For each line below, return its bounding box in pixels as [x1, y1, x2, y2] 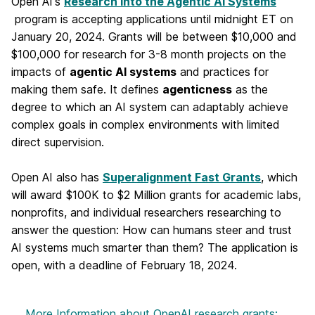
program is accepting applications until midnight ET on [11, 12, 293, 26]
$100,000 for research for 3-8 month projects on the [11, 47, 286, 61]
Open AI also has [11, 170, 103, 184]
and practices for [176, 65, 269, 79]
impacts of [11, 65, 70, 79]
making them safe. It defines [11, 82, 162, 96]
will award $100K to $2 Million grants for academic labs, [11, 188, 301, 202]
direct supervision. [11, 135, 108, 149]
